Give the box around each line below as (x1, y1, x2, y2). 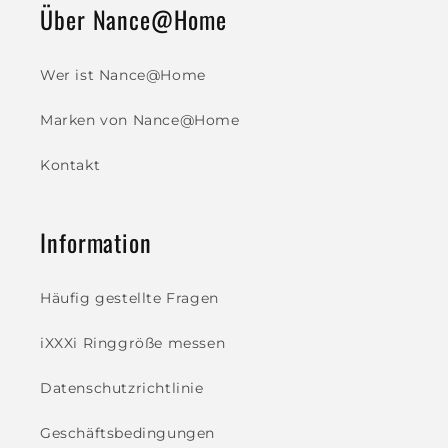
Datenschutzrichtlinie (40, 378, 204, 397)
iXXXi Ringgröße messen (40, 333, 226, 352)
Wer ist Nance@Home (40, 65, 206, 84)
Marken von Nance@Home (40, 110, 240, 129)
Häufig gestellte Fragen (40, 288, 219, 307)
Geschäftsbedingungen (40, 423, 215, 442)
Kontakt (40, 155, 101, 174)
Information (40, 223, 152, 260)
